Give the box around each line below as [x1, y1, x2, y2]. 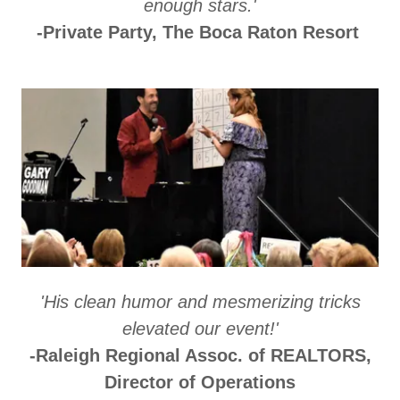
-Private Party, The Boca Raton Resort [36, 21, 359, 42]
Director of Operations [104, 371, 296, 392]
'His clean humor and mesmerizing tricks [39, 291, 361, 312]
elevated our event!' [121, 318, 279, 338]
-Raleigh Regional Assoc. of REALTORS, [29, 345, 371, 365]
